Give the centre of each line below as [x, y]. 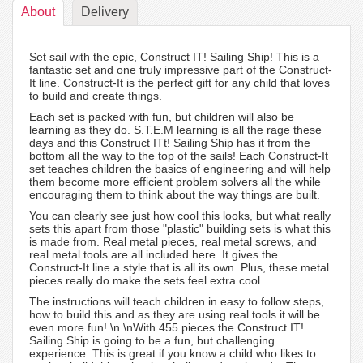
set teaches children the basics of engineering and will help [180, 168]
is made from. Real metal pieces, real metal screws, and [173, 241]
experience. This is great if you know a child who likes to [173, 353]
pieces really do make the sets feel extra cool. [148, 280]
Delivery [105, 11]
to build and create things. [97, 95]
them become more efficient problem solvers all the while [175, 181]
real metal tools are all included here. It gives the [154, 254]
